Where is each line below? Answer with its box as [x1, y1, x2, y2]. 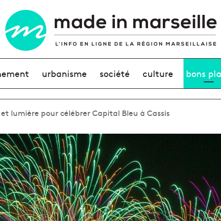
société [99, 67, 130, 79]
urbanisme [41, 67, 87, 79]
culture [143, 67, 174, 79]
